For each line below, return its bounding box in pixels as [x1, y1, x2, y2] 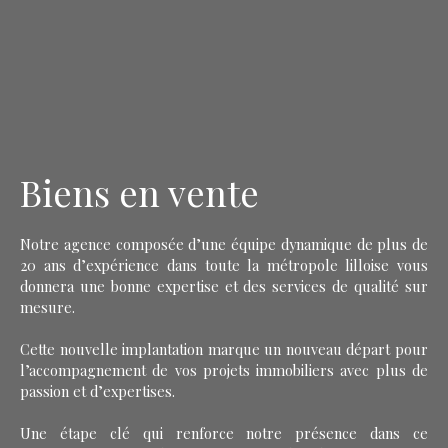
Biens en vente [20, 167, 259, 216]
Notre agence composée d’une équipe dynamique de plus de [20, 233, 428, 254]
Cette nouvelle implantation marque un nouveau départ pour [20, 338, 428, 359]
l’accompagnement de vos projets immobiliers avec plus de [20, 359, 428, 380]
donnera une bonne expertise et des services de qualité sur [20, 275, 428, 296]
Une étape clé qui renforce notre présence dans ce [20, 422, 428, 443]
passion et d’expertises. [20, 380, 175, 401]
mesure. [20, 296, 75, 317]
